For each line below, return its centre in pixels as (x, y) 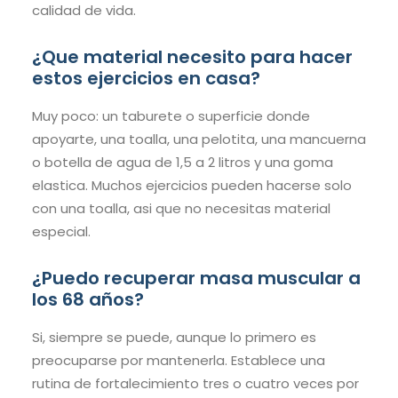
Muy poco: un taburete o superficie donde (171, 116)
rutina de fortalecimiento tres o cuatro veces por (195, 384)
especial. (61, 232)
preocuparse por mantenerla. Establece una (179, 361)
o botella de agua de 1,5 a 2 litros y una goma (183, 163)
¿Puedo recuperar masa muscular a (196, 279)
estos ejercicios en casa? (146, 79)
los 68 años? (88, 300)
